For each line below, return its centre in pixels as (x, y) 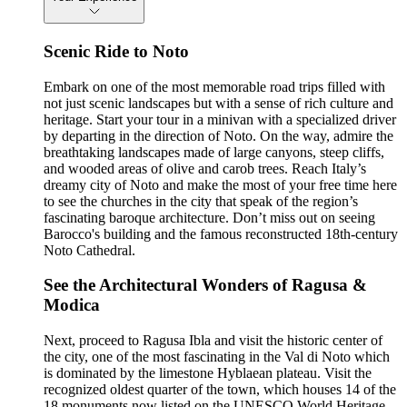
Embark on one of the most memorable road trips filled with (214, 86)
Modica (72, 305)
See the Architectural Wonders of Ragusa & (205, 285)
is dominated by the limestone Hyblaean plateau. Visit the (208, 373)
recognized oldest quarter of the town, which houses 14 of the (220, 390)
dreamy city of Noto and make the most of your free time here (220, 184)
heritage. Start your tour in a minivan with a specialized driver (220, 119)
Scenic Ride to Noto (116, 51)
